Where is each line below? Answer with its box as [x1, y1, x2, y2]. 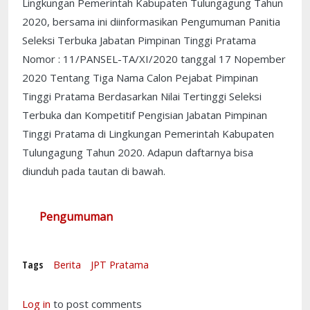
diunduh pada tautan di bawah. [22, 163, 165, 178]
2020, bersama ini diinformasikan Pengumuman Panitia [22, 14, 280, 28]
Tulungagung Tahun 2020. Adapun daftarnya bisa [22, 145, 253, 159]
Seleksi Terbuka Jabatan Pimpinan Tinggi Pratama [22, 33, 256, 47]
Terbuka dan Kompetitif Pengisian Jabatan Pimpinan [22, 107, 267, 122]
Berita [53, 257, 81, 271]
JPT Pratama [91, 257, 149, 271]
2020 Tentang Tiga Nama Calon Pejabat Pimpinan [22, 70, 258, 84]
